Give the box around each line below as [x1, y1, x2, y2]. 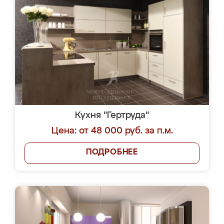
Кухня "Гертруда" [75, 111, 149, 120]
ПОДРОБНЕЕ [85, 148, 138, 156]
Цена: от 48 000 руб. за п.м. [51, 126, 173, 135]
